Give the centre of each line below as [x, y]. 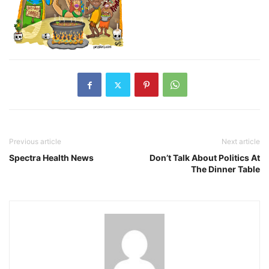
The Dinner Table [225, 169]
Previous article [35, 142]
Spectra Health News [51, 158]
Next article [241, 142]
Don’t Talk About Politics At [205, 158]
